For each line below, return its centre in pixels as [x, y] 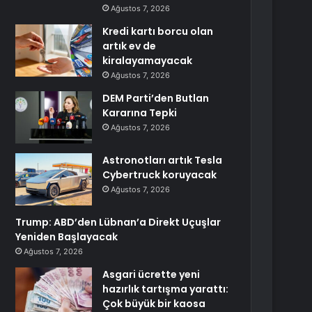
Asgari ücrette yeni [151, 274]
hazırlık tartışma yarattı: [166, 289]
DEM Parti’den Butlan [156, 98]
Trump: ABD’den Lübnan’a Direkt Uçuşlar [118, 222]
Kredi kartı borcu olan [158, 31]
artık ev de [130, 46]
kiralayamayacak [148, 61]
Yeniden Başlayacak [67, 237]
